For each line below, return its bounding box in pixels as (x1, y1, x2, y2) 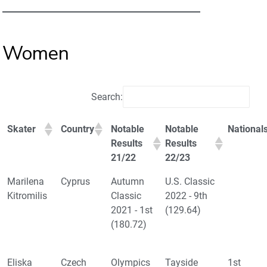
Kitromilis (7, 190, 47, 202)
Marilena (7, 176, 44, 188)
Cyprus (61, 176, 90, 188)
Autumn (111, 176, 144, 188)
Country (61, 123, 94, 135)
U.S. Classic (165, 176, 215, 188)
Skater (7, 123, 36, 135)
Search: (91, 91, 123, 103)
